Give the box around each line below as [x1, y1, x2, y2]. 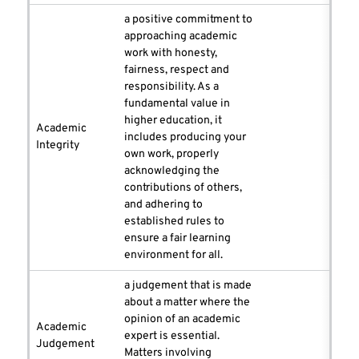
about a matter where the [124, 296, 250, 310]
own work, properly [124, 147, 219, 162]
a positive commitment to [124, 13, 252, 27]
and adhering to [124, 198, 203, 212]
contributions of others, [124, 181, 242, 196]
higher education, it [124, 114, 222, 128]
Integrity [36, 139, 79, 153]
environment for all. [124, 248, 223, 263]
